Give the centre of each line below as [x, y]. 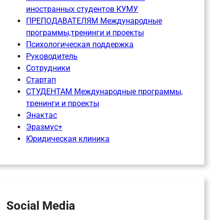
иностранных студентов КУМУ [82, 9]
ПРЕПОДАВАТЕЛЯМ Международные [94, 21]
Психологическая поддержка [80, 45]
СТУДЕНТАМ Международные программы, [105, 92]
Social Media [41, 206]
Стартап [41, 80]
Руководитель [52, 56]
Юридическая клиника [68, 139]
